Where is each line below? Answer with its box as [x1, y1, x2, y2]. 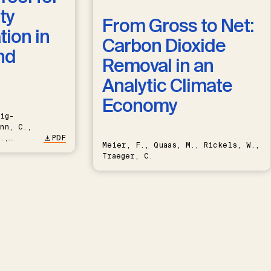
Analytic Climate [102, 74, 232, 98]
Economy [102, 94, 177, 118]
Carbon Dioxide [102, 34, 226, 58]
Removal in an [102, 54, 214, 78]
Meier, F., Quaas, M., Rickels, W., [102, 140, 260, 151]
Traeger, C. [102, 151, 153, 162]
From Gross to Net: [102, 14, 253, 38]
